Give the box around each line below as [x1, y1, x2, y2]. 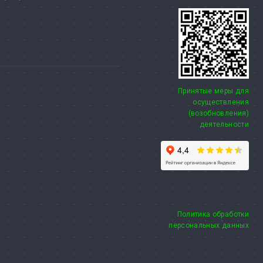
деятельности [199, 120, 249, 129]
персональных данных [168, 221, 249, 230]
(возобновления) [188, 109, 249, 118]
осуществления [193, 98, 249, 107]
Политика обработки [177, 210, 249, 219]
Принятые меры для [177, 87, 249, 96]
